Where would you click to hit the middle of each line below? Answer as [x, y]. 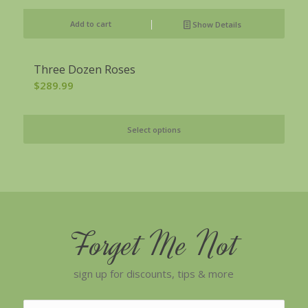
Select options [154, 130]
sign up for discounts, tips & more [154, 273]
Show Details [216, 25]
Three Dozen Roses [84, 70]
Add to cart [90, 24]
